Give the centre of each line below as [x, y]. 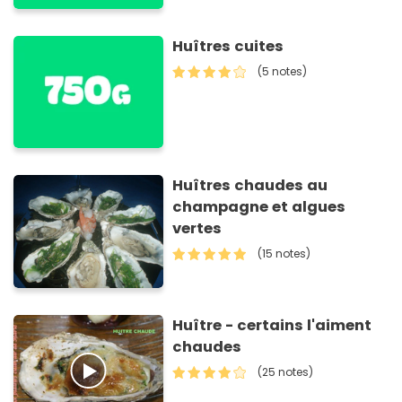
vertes [197, 229]
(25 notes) [286, 371]
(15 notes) [284, 254]
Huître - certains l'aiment [272, 325]
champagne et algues [259, 207]
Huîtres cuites [228, 46]
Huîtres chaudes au [250, 186]
